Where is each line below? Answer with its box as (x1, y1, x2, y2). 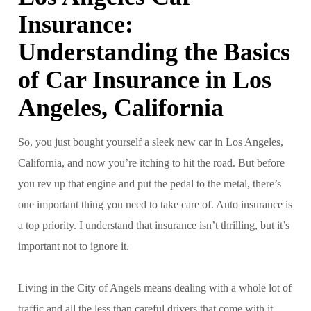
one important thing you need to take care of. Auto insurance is (18, 198, 292, 210)
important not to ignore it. (18, 239, 129, 252)
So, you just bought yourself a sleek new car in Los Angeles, (18, 135, 283, 148)
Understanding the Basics (18, 37, 290, 66)
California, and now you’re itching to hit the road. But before (18, 156, 285, 169)
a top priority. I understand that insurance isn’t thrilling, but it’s (18, 219, 289, 231)
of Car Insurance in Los (18, 65, 271, 94)
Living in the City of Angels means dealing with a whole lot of (18, 281, 292, 294)
